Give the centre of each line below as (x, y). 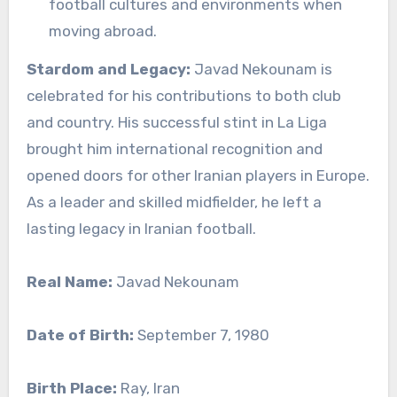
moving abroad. (103, 31)
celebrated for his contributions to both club (183, 96)
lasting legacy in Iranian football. (141, 229)
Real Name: (69, 282)
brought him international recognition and (174, 149)
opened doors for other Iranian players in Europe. (198, 176)
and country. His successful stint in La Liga (176, 123)
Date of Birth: (80, 335)
